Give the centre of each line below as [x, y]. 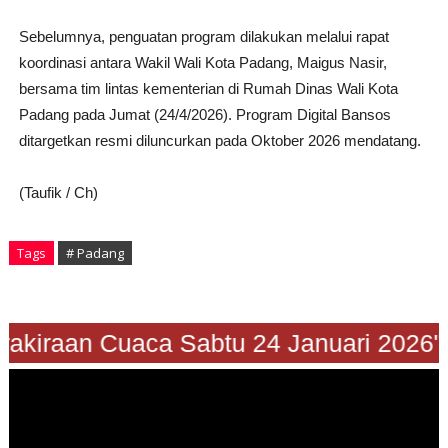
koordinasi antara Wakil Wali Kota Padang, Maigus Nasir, [202, 63]
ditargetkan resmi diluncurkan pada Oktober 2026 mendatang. [219, 141]
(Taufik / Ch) [58, 193]
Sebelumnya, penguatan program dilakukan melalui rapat [203, 37]
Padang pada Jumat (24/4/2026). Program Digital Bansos [204, 115]
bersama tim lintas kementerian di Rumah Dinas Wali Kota [208, 89]
